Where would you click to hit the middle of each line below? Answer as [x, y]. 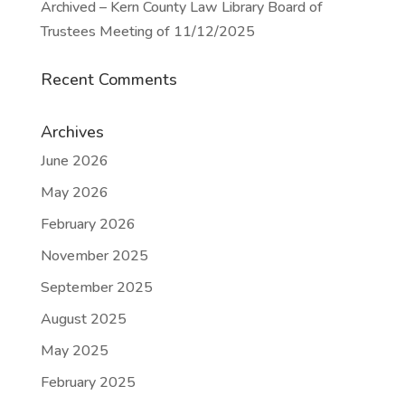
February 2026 [88, 224]
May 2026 [74, 193]
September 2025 [96, 287]
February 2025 [88, 382]
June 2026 [74, 161]
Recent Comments [108, 80]
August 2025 [83, 319]
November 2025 [94, 256]
